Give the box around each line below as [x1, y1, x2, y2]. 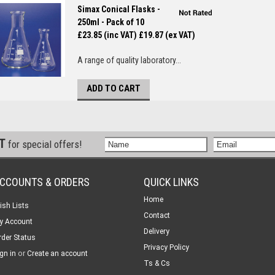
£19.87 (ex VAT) [139, 30, 195, 40]
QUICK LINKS [144, 176, 199, 188]
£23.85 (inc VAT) [77, 30, 137, 40]
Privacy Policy [144, 243, 189, 252]
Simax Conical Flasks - [77, 4, 160, 14]
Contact [144, 211, 170, 220]
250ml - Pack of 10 [77, 17, 144, 27]
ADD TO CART [87, 83, 141, 94]
